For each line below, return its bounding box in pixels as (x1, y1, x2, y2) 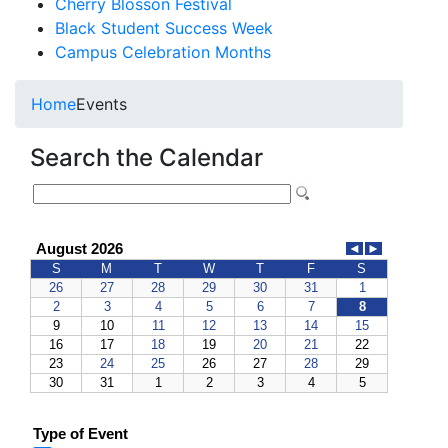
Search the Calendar (30, 143, 263, 172)
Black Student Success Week (55, 18, 273, 38)
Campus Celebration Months (55, 42, 271, 62)
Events (76, 94, 127, 114)
